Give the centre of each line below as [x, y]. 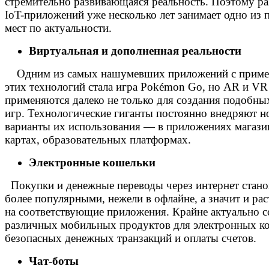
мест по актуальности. [60, 28]
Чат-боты [54, 261]
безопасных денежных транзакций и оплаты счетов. [131, 238]
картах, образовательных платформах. [101, 139]
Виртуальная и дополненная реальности [135, 50]
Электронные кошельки [92, 162]
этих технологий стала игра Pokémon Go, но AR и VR [136, 86]
